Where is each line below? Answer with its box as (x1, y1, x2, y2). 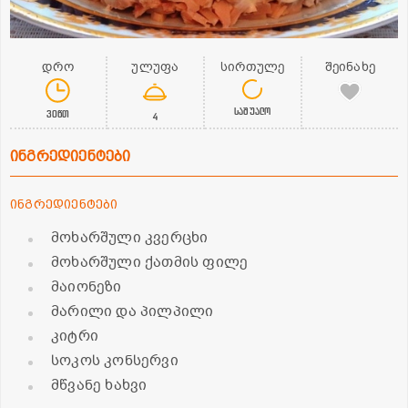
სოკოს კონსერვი (51, 350, 178, 371)
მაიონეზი (51, 276, 122, 297)
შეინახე (324, 57, 376, 76)
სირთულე (219, 57, 285, 76)
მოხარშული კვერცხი (51, 227, 209, 248)
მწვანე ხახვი (51, 374, 148, 395)
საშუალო (233, 103, 271, 117)
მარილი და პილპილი (51, 301, 214, 321)
